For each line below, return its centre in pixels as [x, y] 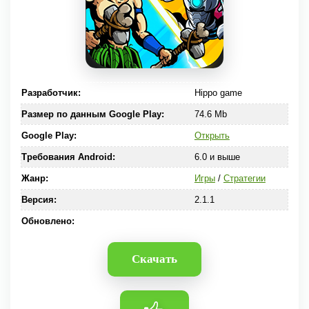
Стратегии [244, 178]
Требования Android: [68, 157]
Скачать [154, 259]
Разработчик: [51, 93]
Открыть [212, 136]
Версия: [39, 200]
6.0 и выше [217, 157]
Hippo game [218, 93]
